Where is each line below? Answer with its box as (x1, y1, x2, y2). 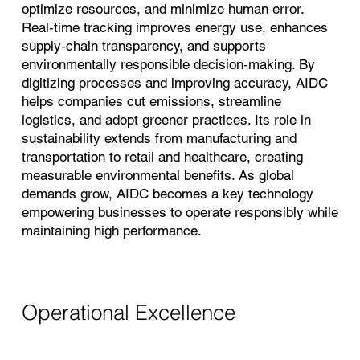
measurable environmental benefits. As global (21, 167, 294, 184)
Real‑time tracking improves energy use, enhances (21, 19, 328, 36)
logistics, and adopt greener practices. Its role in (21, 112, 311, 129)
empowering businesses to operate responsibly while (21, 204, 338, 221)
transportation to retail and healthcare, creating (21, 149, 303, 166)
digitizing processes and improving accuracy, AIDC (21, 75, 328, 92)
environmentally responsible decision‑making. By (21, 56, 315, 73)
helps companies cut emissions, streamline (21, 93, 281, 110)
